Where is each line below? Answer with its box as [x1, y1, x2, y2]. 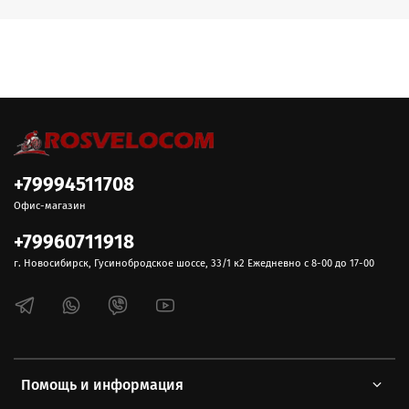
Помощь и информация [21, 376, 184, 394]
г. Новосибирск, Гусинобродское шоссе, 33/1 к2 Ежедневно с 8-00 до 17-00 [14, 257, 374, 270]
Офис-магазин [14, 200, 86, 213]
